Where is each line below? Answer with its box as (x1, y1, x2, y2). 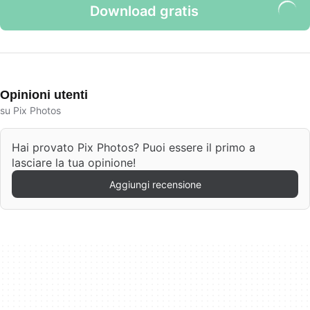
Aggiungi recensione (109, 178, 201, 190)
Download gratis (89, 3, 199, 19)
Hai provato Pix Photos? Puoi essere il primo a (12, 140, 255, 154)
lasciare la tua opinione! (12, 156, 136, 170)
